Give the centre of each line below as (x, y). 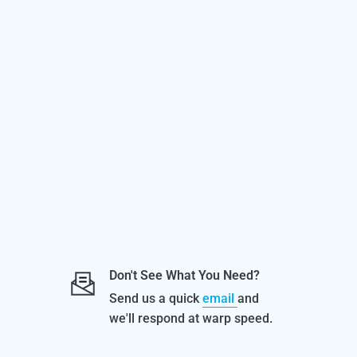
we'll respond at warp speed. (190, 319)
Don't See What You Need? (184, 276)
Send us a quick (155, 299)
